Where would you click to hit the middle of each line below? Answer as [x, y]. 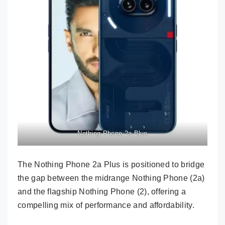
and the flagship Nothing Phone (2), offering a [102, 192]
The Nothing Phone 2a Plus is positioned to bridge [111, 165]
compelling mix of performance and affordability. [106, 205]
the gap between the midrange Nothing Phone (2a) [111, 178]
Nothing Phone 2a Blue [113, 134]
